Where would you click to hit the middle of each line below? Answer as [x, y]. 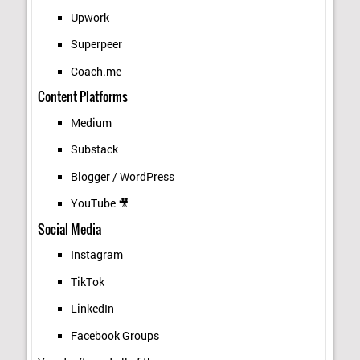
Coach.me [96, 71]
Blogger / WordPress [122, 176]
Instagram [96, 255]
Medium [91, 123]
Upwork [90, 17]
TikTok [87, 282]
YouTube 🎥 [100, 204]
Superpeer [96, 45]
